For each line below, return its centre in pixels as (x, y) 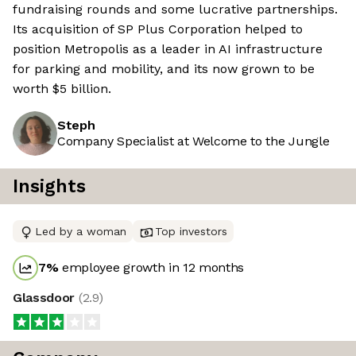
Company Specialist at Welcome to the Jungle (193, 141)
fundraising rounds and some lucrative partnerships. (175, 10)
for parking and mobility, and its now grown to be (164, 69)
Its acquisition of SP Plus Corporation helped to (158, 29)
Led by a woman (81, 232)
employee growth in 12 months (151, 268)
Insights (49, 187)
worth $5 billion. (62, 89)
